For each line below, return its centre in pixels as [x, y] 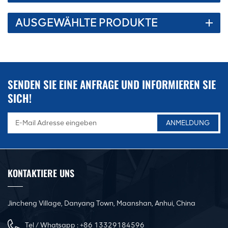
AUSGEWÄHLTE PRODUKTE [87, 22]
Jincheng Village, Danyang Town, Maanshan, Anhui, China [102, 203]
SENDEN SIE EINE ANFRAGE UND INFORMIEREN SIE [112, 84]
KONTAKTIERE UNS [41, 173]
